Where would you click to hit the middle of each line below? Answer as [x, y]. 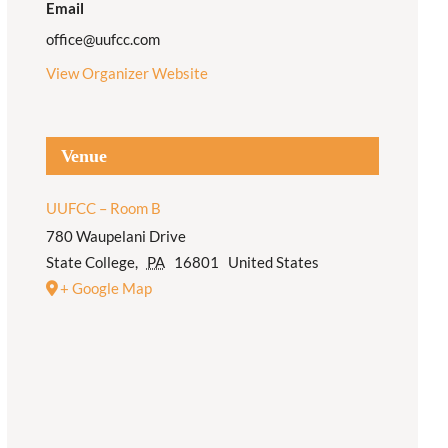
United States [273, 261]
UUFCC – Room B [103, 207]
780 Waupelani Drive [115, 235]
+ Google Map [105, 287]
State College [90, 261]
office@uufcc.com [102, 38]
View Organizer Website [126, 72]
